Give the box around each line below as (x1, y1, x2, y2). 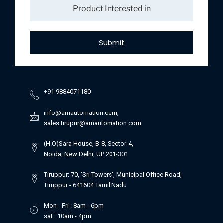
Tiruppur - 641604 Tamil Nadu (43, 181, 127, 189)
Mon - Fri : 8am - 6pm (43, 201, 104, 209)
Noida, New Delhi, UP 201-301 (43, 150, 128, 158)
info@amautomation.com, (43, 109, 119, 116)
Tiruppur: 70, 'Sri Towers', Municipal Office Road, (43, 170, 182, 178)
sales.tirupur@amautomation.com (43, 119, 141, 127)
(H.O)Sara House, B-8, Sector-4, (43, 139, 133, 147)
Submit (98, 37, 125, 48)
